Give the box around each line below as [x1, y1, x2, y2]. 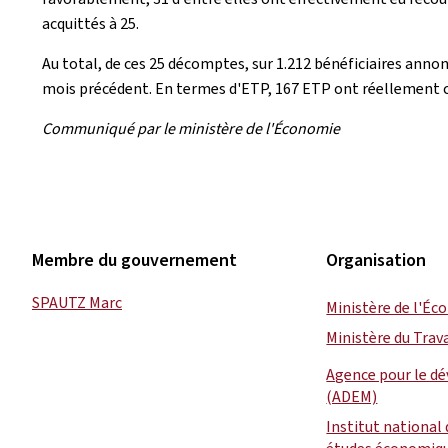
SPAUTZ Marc [32, 291, 122, 313]
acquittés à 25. [42, 13, 139, 34]
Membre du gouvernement [32, 248, 237, 272]
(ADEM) [326, 386, 378, 407]
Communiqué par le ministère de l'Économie [42, 118, 340, 139]
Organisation [326, 248, 427, 272]
